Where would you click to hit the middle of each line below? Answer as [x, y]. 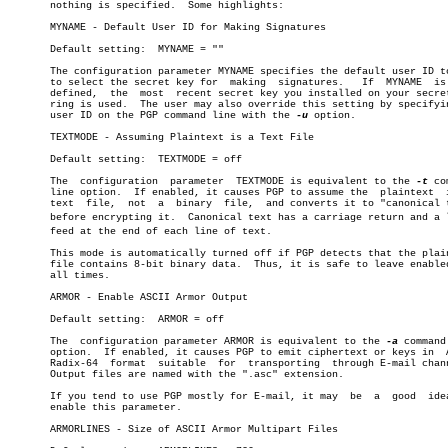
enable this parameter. [95, 407]
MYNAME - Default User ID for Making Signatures [167, 27]
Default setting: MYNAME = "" [77, 49]
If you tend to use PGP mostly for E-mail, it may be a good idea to [173, 396]
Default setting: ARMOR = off [77, 319]
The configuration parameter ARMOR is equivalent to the [197, 341]
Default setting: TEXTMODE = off [77, 159]
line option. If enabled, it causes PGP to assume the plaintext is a [221, 192]
